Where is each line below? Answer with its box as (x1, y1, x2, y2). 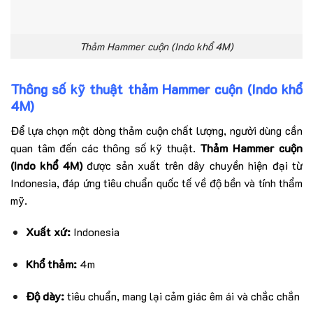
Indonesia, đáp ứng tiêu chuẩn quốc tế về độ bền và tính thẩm (10, 175, 303, 190)
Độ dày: (26, 288, 64, 303)
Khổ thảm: (26, 256, 77, 272)
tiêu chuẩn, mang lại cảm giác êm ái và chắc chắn (64, 288, 300, 303)
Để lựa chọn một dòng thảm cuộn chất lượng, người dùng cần (10, 122, 303, 138)
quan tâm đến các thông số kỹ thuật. (10, 140, 200, 155)
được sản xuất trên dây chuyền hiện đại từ (82, 157, 303, 173)
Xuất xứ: (26, 224, 71, 240)
